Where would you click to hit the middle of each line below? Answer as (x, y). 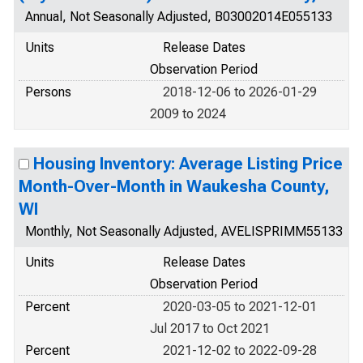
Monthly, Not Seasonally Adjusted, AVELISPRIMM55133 (184, 231)
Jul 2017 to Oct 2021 (210, 329)
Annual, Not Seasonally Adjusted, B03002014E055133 (179, 17)
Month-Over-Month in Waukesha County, (174, 186)
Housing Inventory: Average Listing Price (188, 164)
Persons (48, 92)
